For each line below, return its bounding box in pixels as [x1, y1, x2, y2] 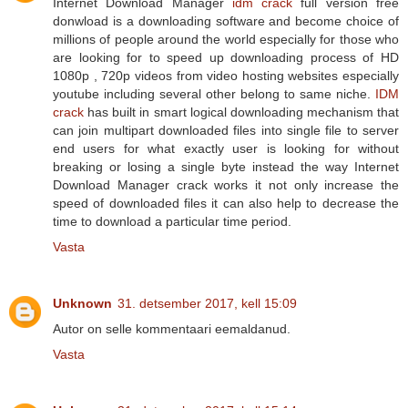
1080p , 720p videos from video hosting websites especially [53, 67, 399, 83]
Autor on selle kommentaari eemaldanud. [53, 321, 291, 336]
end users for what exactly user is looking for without [53, 140, 399, 156]
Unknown [53, 295, 112, 311]
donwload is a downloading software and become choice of [53, 13, 399, 28]
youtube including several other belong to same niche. [53, 86, 375, 101]
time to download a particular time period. [53, 213, 291, 229]
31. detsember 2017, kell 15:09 [117, 295, 297, 311]
